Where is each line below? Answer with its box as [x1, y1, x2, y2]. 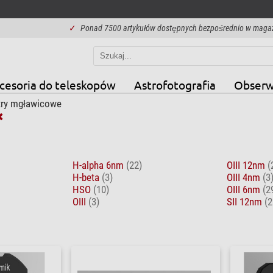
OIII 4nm [227, 171, 263, 183]
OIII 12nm [227, 158, 268, 171]
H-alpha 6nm [72, 158, 126, 171]
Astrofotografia [133, 77, 216, 92]
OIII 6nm [227, 183, 263, 196]
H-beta [72, 171, 102, 183]
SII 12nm [227, 195, 264, 208]
